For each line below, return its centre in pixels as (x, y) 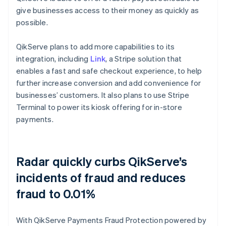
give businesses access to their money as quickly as (108, 10)
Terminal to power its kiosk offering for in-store (99, 107)
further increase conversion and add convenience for (109, 82)
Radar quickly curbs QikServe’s (102, 161)
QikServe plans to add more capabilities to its (96, 46)
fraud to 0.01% (56, 193)
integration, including (53, 58)
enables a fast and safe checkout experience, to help (109, 70)
